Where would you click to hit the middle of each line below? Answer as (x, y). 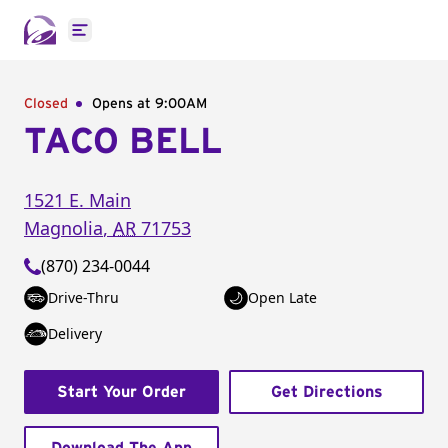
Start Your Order (121, 392)
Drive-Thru (83, 297)
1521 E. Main (77, 200)
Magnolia (63, 228)
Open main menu (144, 40)
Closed (46, 104)
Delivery (75, 333)
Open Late (282, 297)
